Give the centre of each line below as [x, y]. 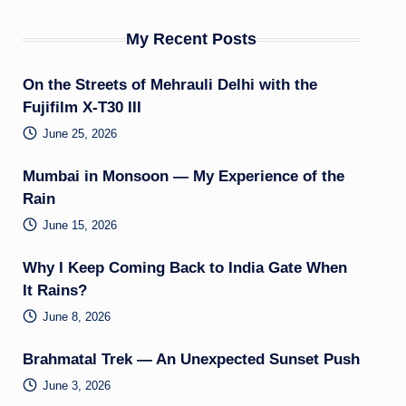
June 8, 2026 [76, 316]
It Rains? [54, 291]
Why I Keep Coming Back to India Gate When [184, 268]
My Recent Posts [192, 39]
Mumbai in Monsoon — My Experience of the [183, 177]
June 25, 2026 [79, 133]
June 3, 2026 [76, 385]
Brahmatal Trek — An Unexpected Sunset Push [191, 360]
